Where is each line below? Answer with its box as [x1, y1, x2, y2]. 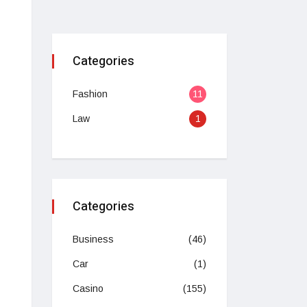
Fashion [73, 88, 108, 100]
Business [73, 234, 114, 245]
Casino [73, 283, 103, 295]
